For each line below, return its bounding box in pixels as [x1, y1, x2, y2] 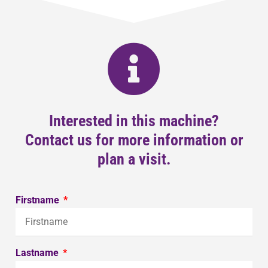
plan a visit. [97, 150, 171, 169]
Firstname [16, 194, 62, 206]
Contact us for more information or [25, 131, 243, 150]
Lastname [16, 247, 61, 259]
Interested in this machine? [49, 112, 219, 130]
